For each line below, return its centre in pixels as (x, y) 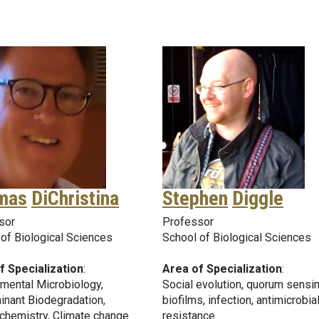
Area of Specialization (222, 268)
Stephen (195, 198)
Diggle (258, 198)
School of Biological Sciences (237, 237)
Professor (188, 221)
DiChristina (75, 198)
